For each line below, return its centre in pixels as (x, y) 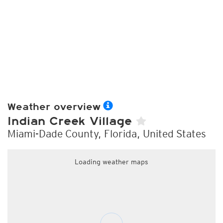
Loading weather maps (111, 162)
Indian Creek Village (72, 121)
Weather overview (54, 107)
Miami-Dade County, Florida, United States (107, 134)
